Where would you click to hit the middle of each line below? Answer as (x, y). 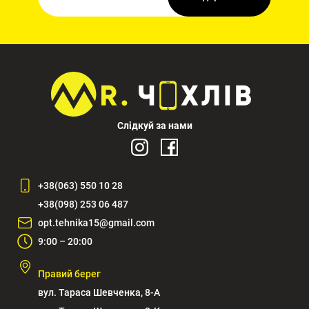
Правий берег (69, 273)
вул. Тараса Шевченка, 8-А (99, 292)
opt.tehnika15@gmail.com (96, 222)
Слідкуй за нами (154, 125)
